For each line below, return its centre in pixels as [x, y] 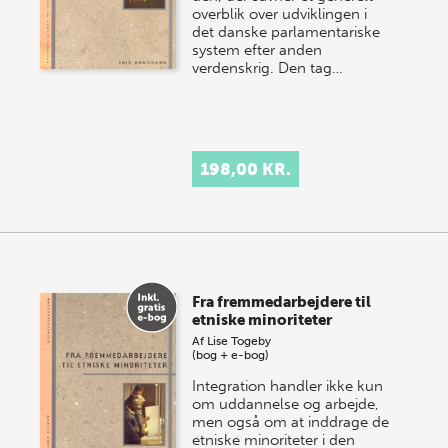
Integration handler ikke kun [288, 386]
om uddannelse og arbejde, [286, 404]
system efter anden [257, 50]
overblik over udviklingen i [280, 14]
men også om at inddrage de [291, 422]
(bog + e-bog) [231, 355]
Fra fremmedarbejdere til [282, 302]
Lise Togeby [239, 341]
